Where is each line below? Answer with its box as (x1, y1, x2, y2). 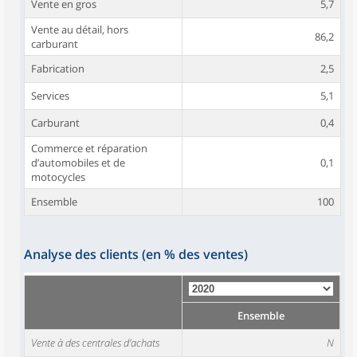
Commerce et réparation (31, 141, 147, 155)
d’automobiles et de (31, 155, 125, 170)
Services (31, 88, 69, 103)
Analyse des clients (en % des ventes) (24, 245, 248, 263)
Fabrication (31, 61, 84, 76)
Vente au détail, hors (31, 22, 128, 37)
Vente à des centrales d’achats (31, 335, 159, 350)
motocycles (31, 170, 85, 184)
